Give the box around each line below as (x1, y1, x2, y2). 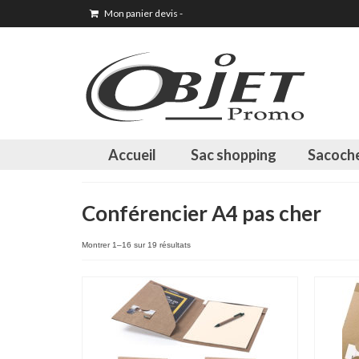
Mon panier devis (103, 7, 179, 19)
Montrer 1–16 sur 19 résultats (82, 240, 191, 249)
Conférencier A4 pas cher (82, 200, 321, 226)
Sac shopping (191, 146, 277, 163)
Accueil (108, 146, 157, 163)
